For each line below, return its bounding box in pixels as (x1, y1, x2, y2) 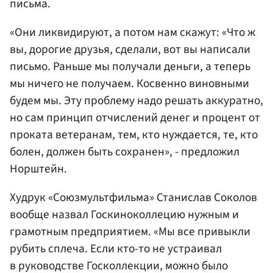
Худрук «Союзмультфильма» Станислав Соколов (10, 188, 257, 206)
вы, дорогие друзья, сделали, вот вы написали (10, 40, 250, 58)
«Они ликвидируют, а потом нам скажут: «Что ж (10, 23, 255, 41)
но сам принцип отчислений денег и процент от (10, 108, 260, 126)
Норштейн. (10, 160, 67, 177)
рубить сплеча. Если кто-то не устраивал (10, 239, 222, 257)
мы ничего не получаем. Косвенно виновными (10, 74, 249, 92)
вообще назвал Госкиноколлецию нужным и (10, 205, 239, 223)
